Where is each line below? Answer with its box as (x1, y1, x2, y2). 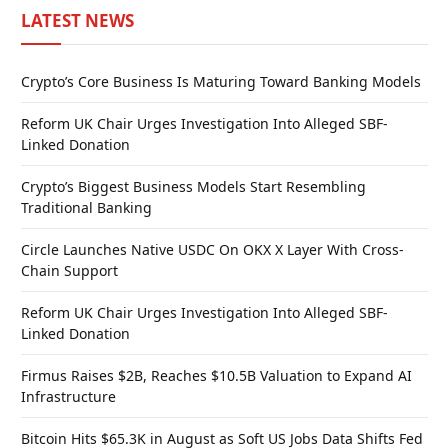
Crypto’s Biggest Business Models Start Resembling (21, 176, 366, 196)
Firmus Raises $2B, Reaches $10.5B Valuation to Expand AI (21, 365, 412, 385)
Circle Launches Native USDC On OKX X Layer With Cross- (21, 239, 404, 259)
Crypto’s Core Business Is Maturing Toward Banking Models (21, 71, 421, 91)
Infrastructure (21, 386, 116, 406)
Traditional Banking (21, 197, 152, 217)
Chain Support (21, 260, 118, 280)
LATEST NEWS (21, 8, 134, 32)
